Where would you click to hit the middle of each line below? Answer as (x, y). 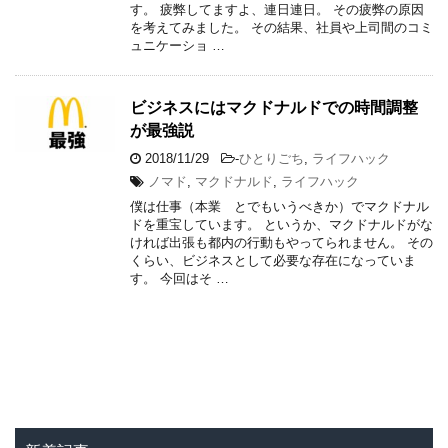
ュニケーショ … (177, 45)
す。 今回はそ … (179, 278)
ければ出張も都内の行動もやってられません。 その (281, 242)
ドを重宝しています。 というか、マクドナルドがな (281, 224)
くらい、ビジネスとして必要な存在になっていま (273, 260)
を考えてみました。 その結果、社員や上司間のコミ (281, 27)
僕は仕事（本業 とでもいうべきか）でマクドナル (279, 206)
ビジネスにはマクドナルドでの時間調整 (274, 107)
